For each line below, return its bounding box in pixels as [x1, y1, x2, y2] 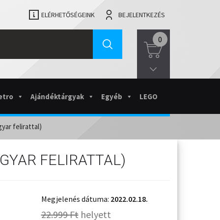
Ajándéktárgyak [30, 91, 84, 101]
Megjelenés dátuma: [41, 193, 110, 204]
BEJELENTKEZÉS [118, 10, 165, 19]
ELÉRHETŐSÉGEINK [41, 10, 95, 19]
